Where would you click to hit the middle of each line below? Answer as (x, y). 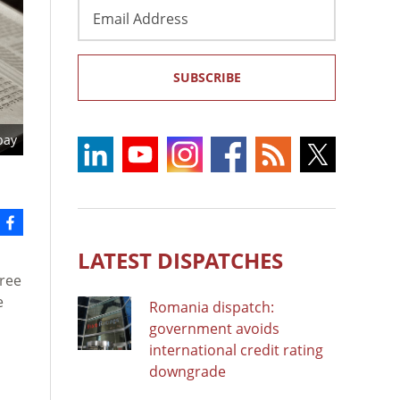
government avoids (214, 328)
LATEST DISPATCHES (180, 260)
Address (105, 27)
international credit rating (236, 350)
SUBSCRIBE (207, 77)
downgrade (187, 371)
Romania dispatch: (212, 307)
